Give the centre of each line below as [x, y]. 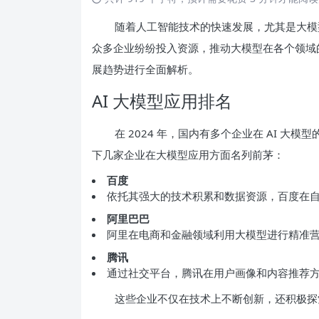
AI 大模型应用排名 [162, 100]
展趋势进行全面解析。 [145, 69]
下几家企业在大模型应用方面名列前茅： [188, 154]
